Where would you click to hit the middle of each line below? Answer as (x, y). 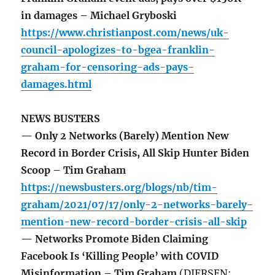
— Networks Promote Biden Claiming (115, 239)
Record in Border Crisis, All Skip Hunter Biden (135, 153)
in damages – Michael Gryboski (99, 16)
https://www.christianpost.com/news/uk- (125, 33)
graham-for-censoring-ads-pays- (108, 67)
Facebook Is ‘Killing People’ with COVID (120, 256)
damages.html (56, 84)
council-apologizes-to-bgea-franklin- (118, 50)
